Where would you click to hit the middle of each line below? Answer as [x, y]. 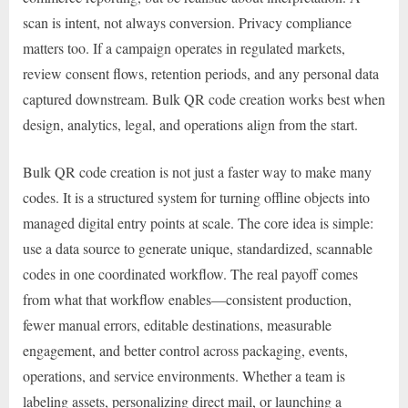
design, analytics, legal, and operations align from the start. [190, 124]
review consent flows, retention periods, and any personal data [201, 73]
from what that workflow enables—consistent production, [187, 299]
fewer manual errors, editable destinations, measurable [177, 324]
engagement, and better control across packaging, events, [185, 350]
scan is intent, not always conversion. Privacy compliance [187, 22]
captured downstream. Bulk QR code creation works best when [204, 98]
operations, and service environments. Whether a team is [184, 375]
